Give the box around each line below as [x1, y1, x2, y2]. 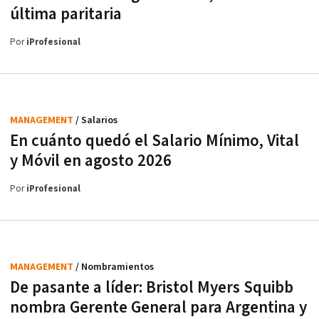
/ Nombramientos [75, 261, 154, 274]
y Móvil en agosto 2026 [10, 150, 172, 172]
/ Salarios [75, 114, 117, 127]
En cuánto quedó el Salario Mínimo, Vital [10, 130, 299, 152]
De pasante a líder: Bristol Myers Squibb [10, 277, 293, 299]
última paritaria [10, 4, 122, 26]
